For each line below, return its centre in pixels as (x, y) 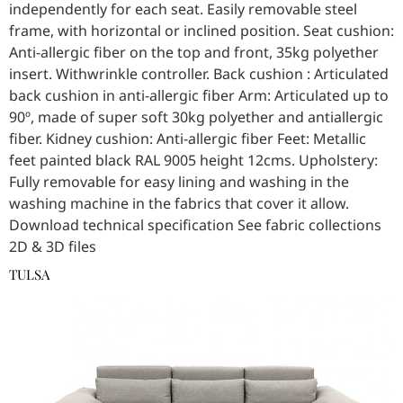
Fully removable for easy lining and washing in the (179, 182)
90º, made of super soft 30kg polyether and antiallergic (196, 117)
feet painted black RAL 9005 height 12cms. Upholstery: (193, 161)
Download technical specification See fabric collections (195, 225)
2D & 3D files (53, 247)
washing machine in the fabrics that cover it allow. (179, 204)
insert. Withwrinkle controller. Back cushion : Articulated (199, 74)
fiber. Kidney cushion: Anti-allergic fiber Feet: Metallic (188, 139)
